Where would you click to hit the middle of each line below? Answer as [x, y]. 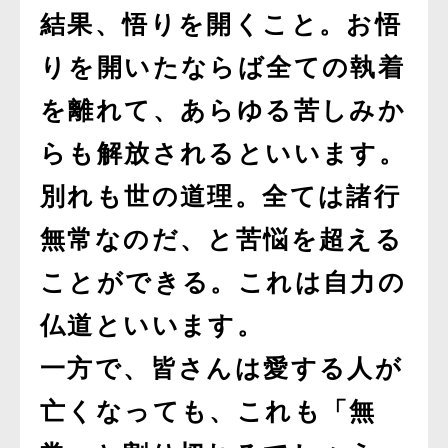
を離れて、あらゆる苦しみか [223, 110]
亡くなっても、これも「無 [208, 411]
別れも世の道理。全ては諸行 [221, 196]
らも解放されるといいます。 [223, 153]
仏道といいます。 [152, 325]
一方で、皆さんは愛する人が [222, 368]
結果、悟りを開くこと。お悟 [221, 24]
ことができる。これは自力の [223, 282]
